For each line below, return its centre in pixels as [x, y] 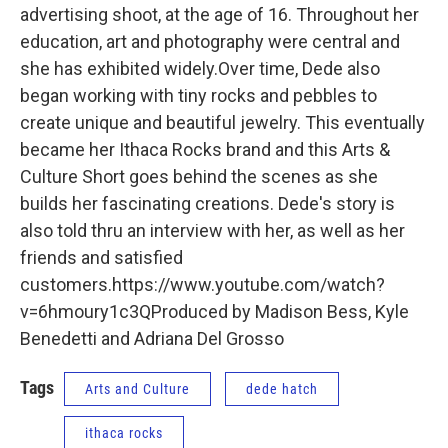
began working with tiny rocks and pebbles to [198, 95]
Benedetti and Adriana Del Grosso [152, 338]
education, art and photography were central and [210, 41]
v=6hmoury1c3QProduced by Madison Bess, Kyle [214, 311]
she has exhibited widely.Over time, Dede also [200, 68]
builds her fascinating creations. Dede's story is [207, 203]
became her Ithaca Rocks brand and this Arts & [205, 149]
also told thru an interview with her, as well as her [212, 230]
